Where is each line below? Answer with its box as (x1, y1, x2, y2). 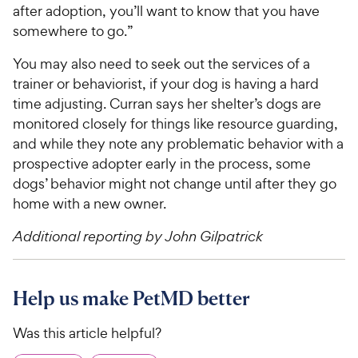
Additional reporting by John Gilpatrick (13, 227, 263, 246)
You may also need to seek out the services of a (13, 54, 310, 74)
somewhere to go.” (13, 22, 133, 41)
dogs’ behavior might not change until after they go (13, 174, 336, 193)
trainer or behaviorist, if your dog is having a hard (13, 74, 319, 93)
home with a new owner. (13, 194, 166, 213)
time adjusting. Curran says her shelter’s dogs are (13, 94, 321, 113)
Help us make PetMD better (13, 286, 250, 311)
